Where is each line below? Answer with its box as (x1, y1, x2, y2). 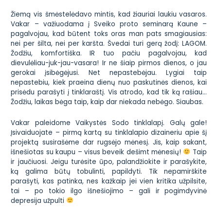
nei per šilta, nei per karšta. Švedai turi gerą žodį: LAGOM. (11, 39, 207, 49)
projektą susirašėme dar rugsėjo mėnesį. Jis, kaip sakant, (11, 137, 207, 147)
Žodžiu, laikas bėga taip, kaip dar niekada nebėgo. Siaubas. (11, 97, 204, 107)
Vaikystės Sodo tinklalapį (75, 118, 163, 127)
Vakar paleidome (11, 118, 76, 127)
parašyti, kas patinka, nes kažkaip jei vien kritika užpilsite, (11, 176, 207, 186)
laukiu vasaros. (155, 10, 207, 19)
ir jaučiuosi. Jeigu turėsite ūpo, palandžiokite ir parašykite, (11, 157, 207, 166)
